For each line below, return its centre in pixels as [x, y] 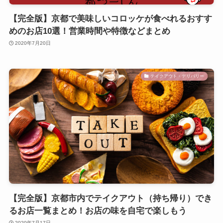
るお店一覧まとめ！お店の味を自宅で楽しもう [98, 211]
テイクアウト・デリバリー [177, 76]
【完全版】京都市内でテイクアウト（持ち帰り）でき [110, 198]
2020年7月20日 [33, 43]
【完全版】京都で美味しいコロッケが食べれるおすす [110, 18]
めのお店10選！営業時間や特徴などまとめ [89, 31]
